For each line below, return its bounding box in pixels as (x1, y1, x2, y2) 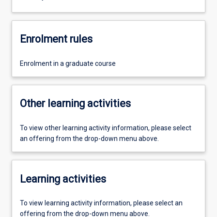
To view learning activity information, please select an (20, 199, 183, 207)
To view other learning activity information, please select (20, 124, 191, 132)
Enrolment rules (20, 33, 93, 46)
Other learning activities (20, 97, 131, 110)
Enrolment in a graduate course (20, 59, 116, 67)
